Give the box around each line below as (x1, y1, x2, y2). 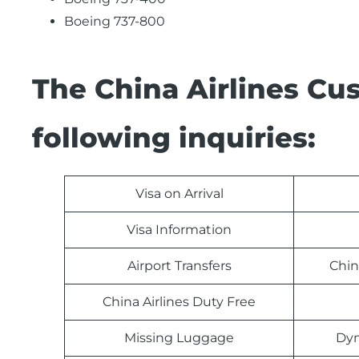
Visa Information (127, 222, 232, 237)
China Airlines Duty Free (103, 294, 256, 309)
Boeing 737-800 (64, 14, 165, 29)
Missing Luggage (124, 330, 234, 345)
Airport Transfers (127, 258, 232, 273)
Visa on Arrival (135, 186, 224, 201)
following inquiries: (32, 121, 316, 155)
